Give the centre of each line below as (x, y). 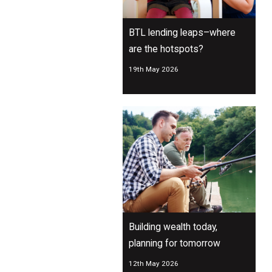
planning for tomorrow (175, 243)
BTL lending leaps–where (182, 33)
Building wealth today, (173, 227)
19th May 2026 (154, 70)
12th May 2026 (154, 264)
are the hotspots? (166, 49)
